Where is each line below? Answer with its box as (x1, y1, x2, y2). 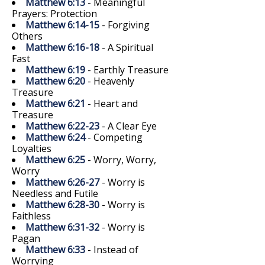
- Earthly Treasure (85, 63, 169, 76)
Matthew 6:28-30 (25, 198, 99, 211)
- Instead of (85, 243, 138, 256)
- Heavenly (85, 74, 134, 88)
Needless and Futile (12, 186, 98, 200)
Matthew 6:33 (25, 243, 85, 256)
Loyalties (12, 141, 51, 155)
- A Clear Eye (99, 119, 157, 132)
